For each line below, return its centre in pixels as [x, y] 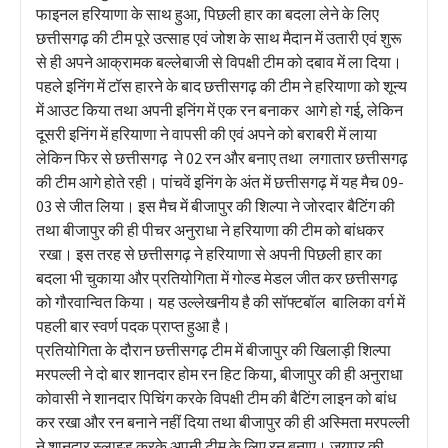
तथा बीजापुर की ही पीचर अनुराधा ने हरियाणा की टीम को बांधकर [210, 229]
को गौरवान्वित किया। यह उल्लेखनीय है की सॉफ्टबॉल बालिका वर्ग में [220, 301]
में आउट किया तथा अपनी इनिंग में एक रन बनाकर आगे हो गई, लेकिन [219, 109]
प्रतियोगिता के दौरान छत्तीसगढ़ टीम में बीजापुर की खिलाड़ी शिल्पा [213, 349]
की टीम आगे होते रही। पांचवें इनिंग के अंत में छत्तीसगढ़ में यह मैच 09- [220, 181]
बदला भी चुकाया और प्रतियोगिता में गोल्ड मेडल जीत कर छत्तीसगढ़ [217, 277]
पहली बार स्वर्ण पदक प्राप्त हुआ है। [133, 325]
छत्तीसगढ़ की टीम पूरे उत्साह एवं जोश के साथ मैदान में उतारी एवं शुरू [219, 37]
